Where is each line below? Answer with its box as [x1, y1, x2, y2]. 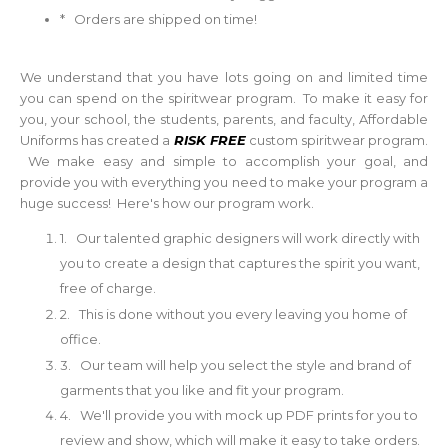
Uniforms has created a [20, 132, 174, 149]
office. [60, 330, 101, 347]
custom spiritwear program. [245, 132, 428, 149]
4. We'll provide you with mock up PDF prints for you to [60, 407, 418, 424]
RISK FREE [173, 132, 246, 149]
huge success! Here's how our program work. [20, 195, 314, 212]
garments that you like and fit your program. [60, 381, 344, 398]
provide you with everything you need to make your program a [20, 174, 428, 191]
